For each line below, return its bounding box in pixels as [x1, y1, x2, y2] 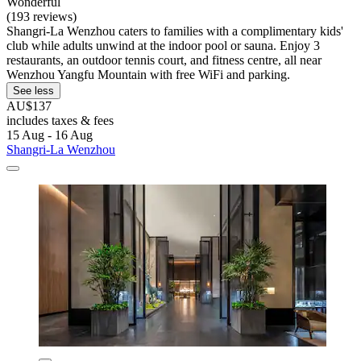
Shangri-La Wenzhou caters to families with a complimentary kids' [6, 23, 343, 38]
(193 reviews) [6, 9, 77, 23]
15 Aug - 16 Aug [6, 127, 93, 142]
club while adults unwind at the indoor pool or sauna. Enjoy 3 [6, 38, 320, 52]
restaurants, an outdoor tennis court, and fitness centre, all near [6, 52, 322, 67]
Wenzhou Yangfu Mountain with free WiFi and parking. [6, 67, 290, 81]
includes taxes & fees [6, 113, 114, 127]
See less [13, 84, 54, 97]
